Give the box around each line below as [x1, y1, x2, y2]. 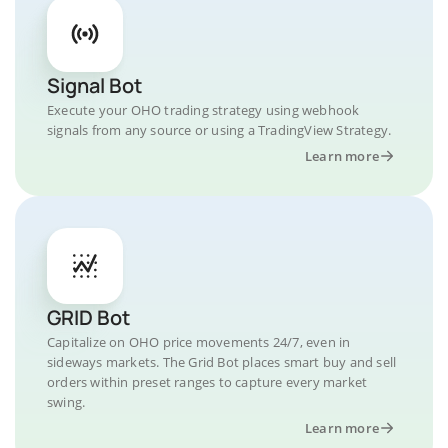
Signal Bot [47, 71, 142, 99]
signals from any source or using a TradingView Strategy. [47, 120, 392, 139]
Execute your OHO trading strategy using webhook [47, 100, 360, 119]
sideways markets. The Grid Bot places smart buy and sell [47, 352, 397, 371]
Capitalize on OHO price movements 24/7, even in [47, 332, 351, 351]
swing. [47, 392, 86, 411]
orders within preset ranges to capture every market [47, 372, 368, 391]
